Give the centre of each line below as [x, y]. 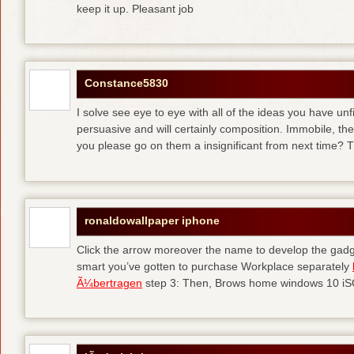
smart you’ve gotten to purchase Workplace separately [215, 266]
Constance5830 [126, 83]
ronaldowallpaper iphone [152, 220]
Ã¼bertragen [109, 282]
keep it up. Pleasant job [135, 8]
